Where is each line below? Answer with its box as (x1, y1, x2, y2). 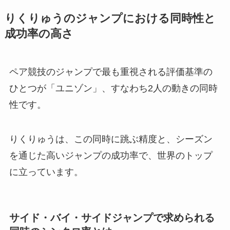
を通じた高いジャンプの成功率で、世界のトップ (9, 150, 213, 161)
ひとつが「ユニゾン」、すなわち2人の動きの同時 (9, 83, 218, 93)
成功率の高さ (4, 27, 73, 40)
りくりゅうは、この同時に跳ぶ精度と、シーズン (9, 134, 213, 145)
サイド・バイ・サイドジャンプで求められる (9, 212, 215, 223)
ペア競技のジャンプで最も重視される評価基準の (9, 66, 213, 77)
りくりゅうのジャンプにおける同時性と (4, 12, 216, 25)
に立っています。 (9, 167, 83, 178)
